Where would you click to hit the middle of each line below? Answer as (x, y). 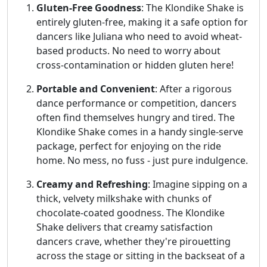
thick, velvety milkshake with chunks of (124, 198)
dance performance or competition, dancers (136, 103)
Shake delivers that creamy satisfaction (125, 227)
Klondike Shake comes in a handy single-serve (140, 131)
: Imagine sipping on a (198, 184)
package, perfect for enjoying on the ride (129, 146)
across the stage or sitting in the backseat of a (141, 255)
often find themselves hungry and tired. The (136, 117)
